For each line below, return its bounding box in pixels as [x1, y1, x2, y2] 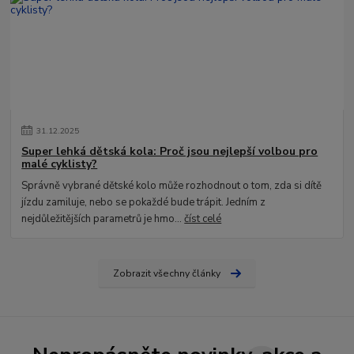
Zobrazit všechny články [112, 267, 220, 281]
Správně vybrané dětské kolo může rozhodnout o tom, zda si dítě [21, 179, 322, 194]
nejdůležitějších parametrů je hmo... [21, 212, 185, 227]
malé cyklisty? [21, 156, 98, 172]
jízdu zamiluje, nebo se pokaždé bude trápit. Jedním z [21, 195, 266, 210]
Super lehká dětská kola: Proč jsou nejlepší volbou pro [21, 144, 318, 160]
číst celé [184, 212, 222, 227]
